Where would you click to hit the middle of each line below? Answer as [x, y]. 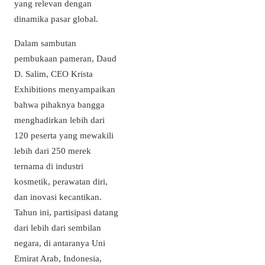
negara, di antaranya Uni [60, 243]
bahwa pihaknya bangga [59, 105]
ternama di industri [49, 166]
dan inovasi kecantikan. [58, 197]
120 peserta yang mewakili [64, 135]
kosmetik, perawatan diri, [61, 182]
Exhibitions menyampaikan [65, 89]
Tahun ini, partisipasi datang [66, 212]
